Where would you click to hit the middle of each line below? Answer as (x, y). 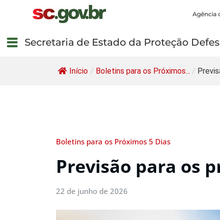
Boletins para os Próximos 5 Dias (113, 142)
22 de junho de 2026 (92, 191)
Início (79, 71)
